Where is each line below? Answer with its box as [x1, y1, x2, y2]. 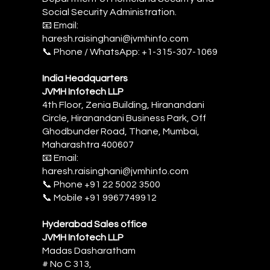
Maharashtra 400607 [42, 139, 136, 149]
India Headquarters [42, 73, 128, 83]
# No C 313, [42, 259, 92, 269]
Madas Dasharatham [42, 245, 136, 256]
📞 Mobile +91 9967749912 [42, 192, 159, 202]
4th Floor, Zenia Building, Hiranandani [42, 99, 204, 110]
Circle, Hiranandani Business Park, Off [42, 113, 206, 123]
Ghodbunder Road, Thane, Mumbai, [42, 126, 199, 136]
